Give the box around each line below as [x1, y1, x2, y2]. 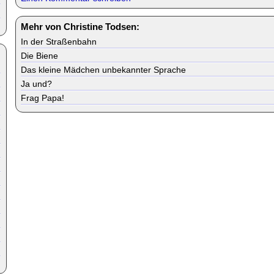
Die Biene [21, 51, 58, 61]
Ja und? [21, 79, 52, 89]
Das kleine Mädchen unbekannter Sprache [21, 65, 186, 75]
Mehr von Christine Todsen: [21, 21, 139, 32]
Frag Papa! [21, 93, 64, 103]
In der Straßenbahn [21, 37, 97, 46]
